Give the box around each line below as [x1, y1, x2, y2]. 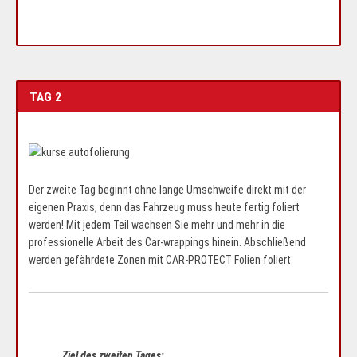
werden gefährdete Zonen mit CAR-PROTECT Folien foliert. [29, 253, 293, 266]
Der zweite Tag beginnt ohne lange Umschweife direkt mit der [29, 182, 306, 196]
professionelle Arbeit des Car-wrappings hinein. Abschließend [29, 235, 306, 249]
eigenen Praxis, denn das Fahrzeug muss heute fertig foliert [29, 200, 300, 214]
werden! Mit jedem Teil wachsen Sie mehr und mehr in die [29, 218, 285, 231]
